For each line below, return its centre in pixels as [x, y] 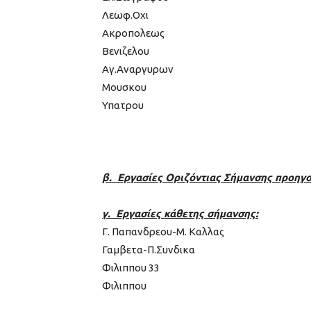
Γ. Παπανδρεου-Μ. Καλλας [163, 231]
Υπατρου [123, 105]
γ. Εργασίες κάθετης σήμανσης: [180, 213]
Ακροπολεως [133, 33]
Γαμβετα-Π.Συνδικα [149, 249]
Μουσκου [124, 87]
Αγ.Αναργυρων [138, 69]
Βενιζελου [126, 51]
